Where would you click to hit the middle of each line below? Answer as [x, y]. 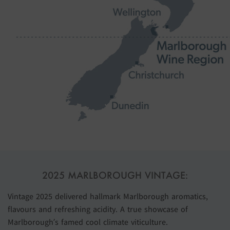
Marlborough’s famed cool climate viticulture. [88, 222]
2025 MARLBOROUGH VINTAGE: [115, 175]
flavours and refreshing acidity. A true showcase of [98, 209]
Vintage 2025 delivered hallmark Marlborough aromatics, [108, 196]
